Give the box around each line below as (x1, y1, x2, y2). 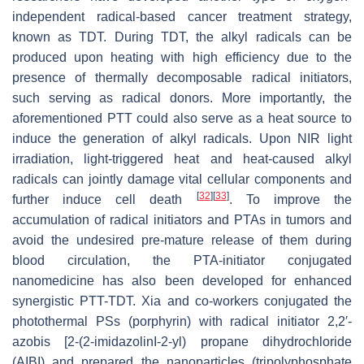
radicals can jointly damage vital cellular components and (12, 171, 352, 186)
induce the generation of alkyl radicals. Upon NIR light (12, 131, 352, 145)
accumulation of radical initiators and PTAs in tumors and (12, 212, 352, 227)
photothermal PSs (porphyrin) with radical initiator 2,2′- (12, 314, 352, 328)
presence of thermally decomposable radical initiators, (12, 70, 352, 84)
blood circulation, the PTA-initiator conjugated (12, 253, 352, 267)
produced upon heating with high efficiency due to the (12, 50, 352, 64)
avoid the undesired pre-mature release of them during (12, 232, 352, 247)
